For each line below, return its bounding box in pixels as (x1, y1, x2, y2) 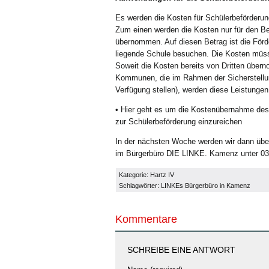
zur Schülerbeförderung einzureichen (115, 117, 242, 126)
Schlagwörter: (119, 182, 161, 189)
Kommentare (115, 213, 177, 225)
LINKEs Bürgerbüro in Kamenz (161, 182, 250, 189)
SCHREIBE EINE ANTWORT (127, 245, 235, 255)
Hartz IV (150, 171, 174, 178)
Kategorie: (119, 171, 150, 178)
